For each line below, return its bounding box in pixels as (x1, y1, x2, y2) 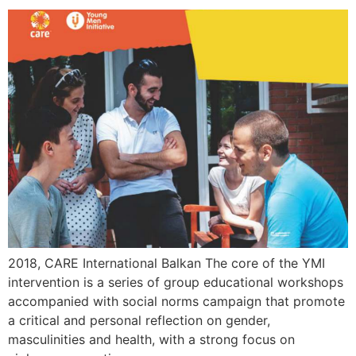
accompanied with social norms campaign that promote (8, 292, 345, 309)
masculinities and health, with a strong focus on (8, 331, 295, 347)
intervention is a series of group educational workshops (8, 273, 343, 290)
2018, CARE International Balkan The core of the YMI (8, 254, 325, 271)
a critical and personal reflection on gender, (8, 311, 270, 328)
